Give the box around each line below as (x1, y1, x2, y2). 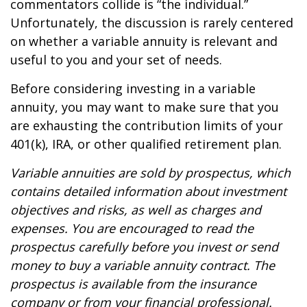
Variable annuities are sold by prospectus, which (10, 164, 291, 181)
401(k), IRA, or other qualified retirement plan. (10, 136, 282, 152)
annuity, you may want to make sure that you (10, 99, 279, 115)
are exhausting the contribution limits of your (10, 117, 283, 134)
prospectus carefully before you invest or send (10, 238, 278, 255)
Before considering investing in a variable (10, 80, 256, 97)
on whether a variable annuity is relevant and (10, 33, 278, 49)
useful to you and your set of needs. (10, 51, 222, 68)
